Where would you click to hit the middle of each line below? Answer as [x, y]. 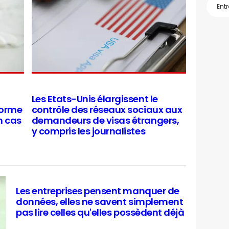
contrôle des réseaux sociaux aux [107, 110]
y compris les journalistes [88, 131]
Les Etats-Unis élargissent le [95, 99]
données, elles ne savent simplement [100, 202]
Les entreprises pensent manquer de [98, 191]
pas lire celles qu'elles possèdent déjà [100, 212]
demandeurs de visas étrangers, [105, 120]
